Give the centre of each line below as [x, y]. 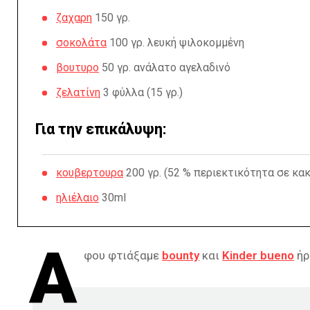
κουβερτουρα [90, 173]
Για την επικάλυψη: [101, 129]
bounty [181, 255]
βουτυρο [77, 67]
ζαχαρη [74, 18]
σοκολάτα [81, 43]
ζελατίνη [78, 92]
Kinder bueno [258, 255]
